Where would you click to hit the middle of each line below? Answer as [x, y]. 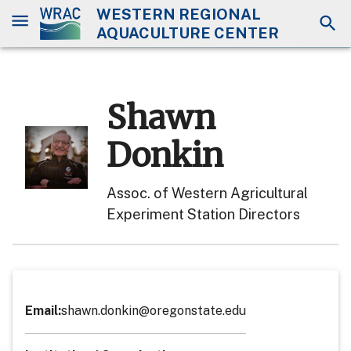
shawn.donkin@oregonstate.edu [154, 310]
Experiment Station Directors [203, 214]
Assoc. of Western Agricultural [207, 193]
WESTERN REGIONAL [178, 14]
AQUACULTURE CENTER [187, 33]
